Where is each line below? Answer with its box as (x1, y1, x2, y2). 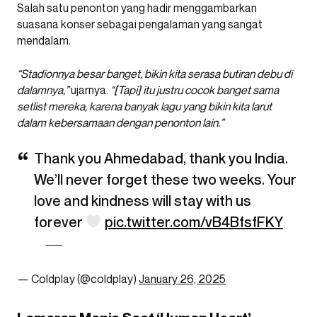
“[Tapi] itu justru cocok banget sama (110, 82, 279, 97)
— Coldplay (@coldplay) (17, 271, 139, 286)
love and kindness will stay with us (34, 192, 251, 209)
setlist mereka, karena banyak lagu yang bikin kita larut (17, 98, 272, 113)
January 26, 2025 (139, 271, 226, 286)
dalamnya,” (17, 82, 69, 97)
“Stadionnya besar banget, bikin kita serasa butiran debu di (17, 66, 292, 81)
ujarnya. (69, 82, 110, 97)
